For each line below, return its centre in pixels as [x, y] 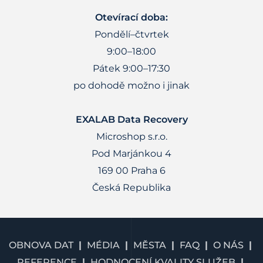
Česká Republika [131, 188]
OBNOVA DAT [41, 245]
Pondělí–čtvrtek [131, 35]
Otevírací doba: [131, 18]
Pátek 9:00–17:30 [131, 69]
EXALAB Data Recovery [131, 120]
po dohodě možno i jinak [131, 86]
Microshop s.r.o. [131, 137]
